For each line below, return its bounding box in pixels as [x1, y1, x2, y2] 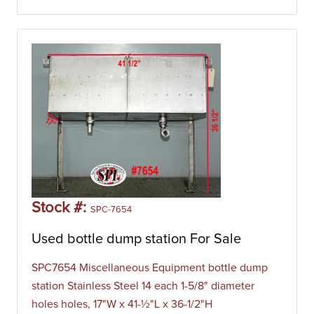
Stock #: [32, 200, 90, 216]
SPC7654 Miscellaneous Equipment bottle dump [32, 262, 268, 273]
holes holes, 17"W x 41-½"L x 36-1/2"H [32, 299, 212, 310]
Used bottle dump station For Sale [32, 232, 241, 246]
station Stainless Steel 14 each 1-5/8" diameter [32, 280, 254, 292]
